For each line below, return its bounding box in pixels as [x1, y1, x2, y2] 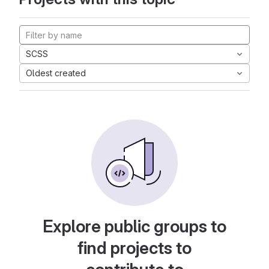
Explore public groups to [43, 216, 226, 237]
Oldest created [26, 68, 86, 78]
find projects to [77, 238, 192, 258]
